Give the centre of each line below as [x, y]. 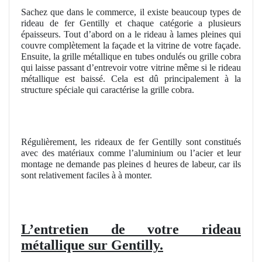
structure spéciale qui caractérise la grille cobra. [108, 89]
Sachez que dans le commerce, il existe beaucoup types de [131, 12]
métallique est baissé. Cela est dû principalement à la [131, 78]
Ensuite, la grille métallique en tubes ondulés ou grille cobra [131, 56]
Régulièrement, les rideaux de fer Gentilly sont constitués [131, 142]
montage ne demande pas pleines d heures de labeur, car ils [131, 164]
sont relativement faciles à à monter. [87, 175]
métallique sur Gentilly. [92, 245]
